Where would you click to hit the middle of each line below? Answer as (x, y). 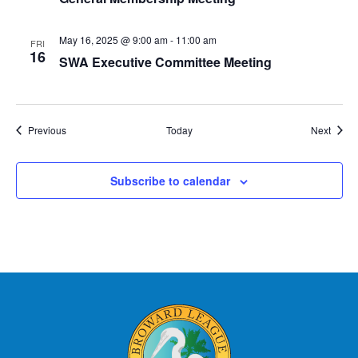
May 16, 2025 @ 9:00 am (113, 40)
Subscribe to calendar (170, 181)
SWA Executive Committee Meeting (165, 62)
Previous (47, 130)
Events (80, 129)
